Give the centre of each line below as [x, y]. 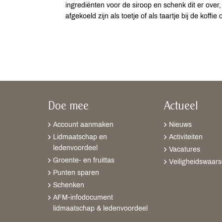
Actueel [181, 107]
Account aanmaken [83, 125]
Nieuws [180, 125]
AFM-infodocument [83, 198]
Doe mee [68, 107]
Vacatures [185, 150]
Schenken [69, 185]
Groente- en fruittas [84, 161]
